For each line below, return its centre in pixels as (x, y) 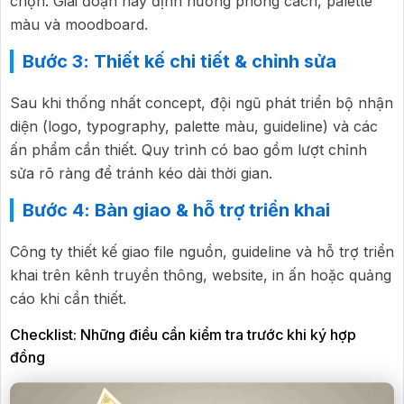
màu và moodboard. (79, 24)
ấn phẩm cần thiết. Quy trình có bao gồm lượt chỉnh (188, 149)
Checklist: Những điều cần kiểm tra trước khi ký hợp (183, 334)
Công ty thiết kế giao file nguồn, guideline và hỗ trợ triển (202, 251)
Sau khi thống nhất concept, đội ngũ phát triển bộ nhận (202, 102)
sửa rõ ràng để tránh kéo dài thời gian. (141, 173)
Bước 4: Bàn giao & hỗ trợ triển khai (176, 210)
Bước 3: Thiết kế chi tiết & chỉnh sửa (179, 61)
